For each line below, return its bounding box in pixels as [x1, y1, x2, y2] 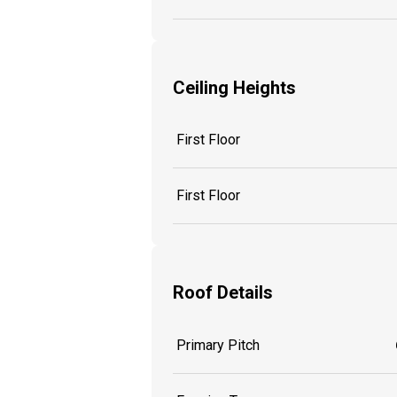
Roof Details [173, 281, 273, 303]
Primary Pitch [176, 336, 260, 354]
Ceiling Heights [173, 76, 296, 98]
